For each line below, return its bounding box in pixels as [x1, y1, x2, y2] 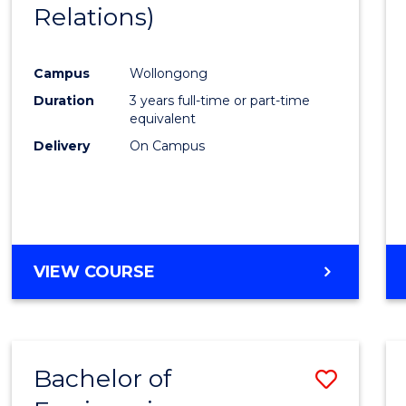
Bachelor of [34, 362, 172, 393]
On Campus [130, 137, 206, 154]
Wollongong [130, 64, 208, 82]
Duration [34, 92, 95, 109]
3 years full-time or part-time [130, 92, 311, 109]
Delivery [34, 137, 91, 154]
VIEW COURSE [34, 261, 156, 282]
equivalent [130, 110, 197, 127]
